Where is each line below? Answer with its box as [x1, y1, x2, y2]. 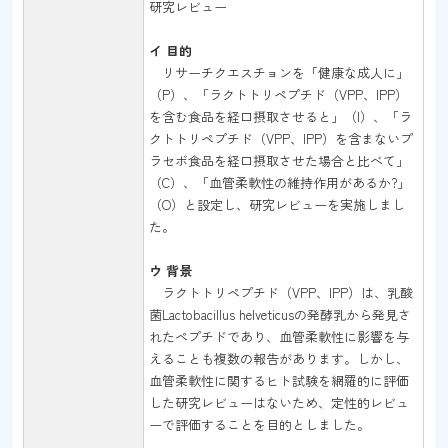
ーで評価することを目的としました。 [149, 415, 371, 434]
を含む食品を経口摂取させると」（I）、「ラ [149, 107, 413, 126]
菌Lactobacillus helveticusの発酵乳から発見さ [149, 305, 412, 324]
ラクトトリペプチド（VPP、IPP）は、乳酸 [149, 283, 414, 302]
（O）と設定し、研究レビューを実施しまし [149, 195, 406, 214]
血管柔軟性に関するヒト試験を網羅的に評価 [149, 371, 410, 390]
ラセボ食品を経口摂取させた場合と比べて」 [149, 151, 410, 170]
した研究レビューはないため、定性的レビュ [149, 393, 410, 412]
